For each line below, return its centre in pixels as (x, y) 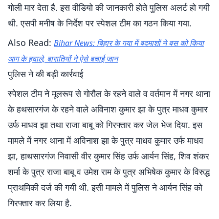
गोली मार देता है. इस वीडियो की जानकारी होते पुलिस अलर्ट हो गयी (109, 7)
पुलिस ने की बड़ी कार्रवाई (45, 74)
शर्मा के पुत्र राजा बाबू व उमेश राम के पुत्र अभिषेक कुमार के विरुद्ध (109, 172)
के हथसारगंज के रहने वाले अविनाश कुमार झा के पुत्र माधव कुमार (108, 109)
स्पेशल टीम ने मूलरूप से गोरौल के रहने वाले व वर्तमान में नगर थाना (109, 93)
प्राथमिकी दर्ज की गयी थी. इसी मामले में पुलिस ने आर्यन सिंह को (105, 187)
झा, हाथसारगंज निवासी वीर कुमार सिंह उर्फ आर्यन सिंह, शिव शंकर (109, 156)
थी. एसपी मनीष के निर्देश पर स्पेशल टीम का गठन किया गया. (100, 23)
